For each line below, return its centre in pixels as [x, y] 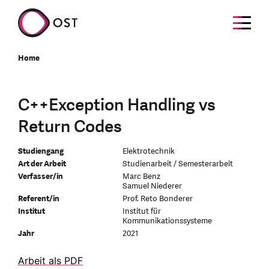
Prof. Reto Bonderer [158, 199]
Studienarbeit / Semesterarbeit [178, 164]
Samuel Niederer [153, 186]
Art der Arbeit [42, 164]
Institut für [142, 211]
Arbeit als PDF [50, 261]
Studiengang [41, 151]
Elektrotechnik [149, 151]
